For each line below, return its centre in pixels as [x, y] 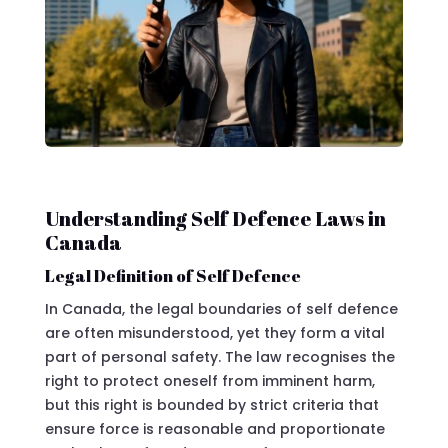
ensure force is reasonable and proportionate [214, 428]
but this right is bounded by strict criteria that [211, 404]
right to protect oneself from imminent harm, [209, 380]
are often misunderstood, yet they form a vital [214, 332]
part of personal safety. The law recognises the [219, 356]
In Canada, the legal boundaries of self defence [221, 308]
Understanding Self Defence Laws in [215, 218]
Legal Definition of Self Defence [172, 275]
